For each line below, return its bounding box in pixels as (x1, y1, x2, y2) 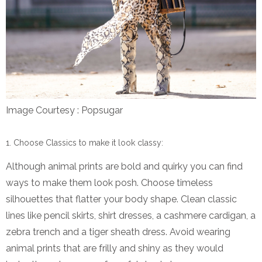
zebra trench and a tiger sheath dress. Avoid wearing (6, 226, 230, 237)
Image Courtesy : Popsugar (6, 105, 123, 116)
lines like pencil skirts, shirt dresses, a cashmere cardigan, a (6, 210, 256, 221)
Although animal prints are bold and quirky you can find (6, 161, 243, 172)
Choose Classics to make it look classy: (13, 138, 163, 147)
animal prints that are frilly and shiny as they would (6, 243, 223, 254)
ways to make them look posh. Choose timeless (6, 177, 213, 188)
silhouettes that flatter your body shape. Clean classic (6, 194, 237, 205)
